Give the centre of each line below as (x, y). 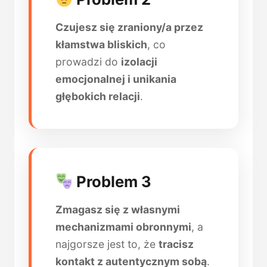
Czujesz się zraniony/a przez (129, 27)
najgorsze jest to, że (107, 244)
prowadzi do (88, 62)
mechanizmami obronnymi (123, 227)
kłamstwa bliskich (101, 44)
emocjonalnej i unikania (116, 79)
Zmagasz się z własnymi (118, 209)
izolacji (139, 62)
